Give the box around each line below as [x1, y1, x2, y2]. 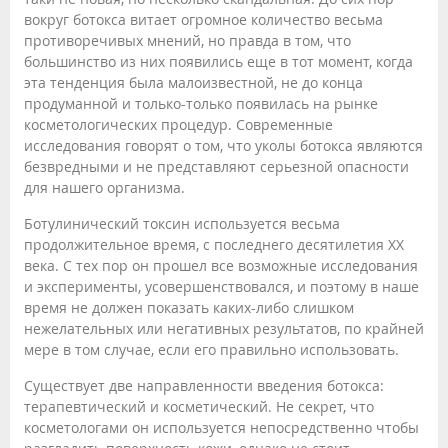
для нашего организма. [24, 178, 185, 197]
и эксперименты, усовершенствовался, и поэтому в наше [24, 277, 419, 296]
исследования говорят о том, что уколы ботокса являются [24, 136, 423, 155]
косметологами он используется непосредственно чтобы [24, 418, 419, 437]
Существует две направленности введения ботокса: [24, 376, 384, 395]
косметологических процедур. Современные [24, 115, 333, 134]
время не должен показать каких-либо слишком [24, 298, 354, 317]
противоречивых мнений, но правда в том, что [24, 31, 351, 50]
